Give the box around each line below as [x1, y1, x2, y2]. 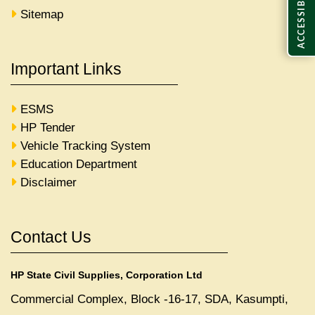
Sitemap [20, 7, 63, 21]
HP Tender [20, 120, 75, 134]
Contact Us [11, 227, 91, 246]
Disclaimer [20, 175, 77, 189]
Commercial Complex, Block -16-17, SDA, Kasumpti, [11, 292, 288, 306]
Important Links [11, 59, 122, 78]
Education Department [20, 157, 137, 171]
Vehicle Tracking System [20, 139, 150, 153]
